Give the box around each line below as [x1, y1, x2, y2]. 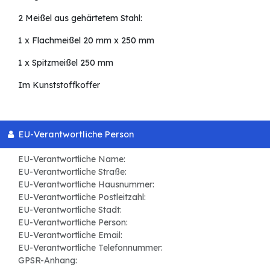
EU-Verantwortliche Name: [18, 154, 125, 165]
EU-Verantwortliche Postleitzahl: [18, 192, 146, 203]
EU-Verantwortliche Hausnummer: [18, 179, 154, 190]
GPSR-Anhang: [18, 255, 77, 266]
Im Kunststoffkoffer [18, 79, 100, 90]
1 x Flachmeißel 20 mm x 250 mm [18, 34, 154, 46]
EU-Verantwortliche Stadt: [18, 204, 122, 216]
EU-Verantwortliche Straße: [18, 166, 127, 178]
